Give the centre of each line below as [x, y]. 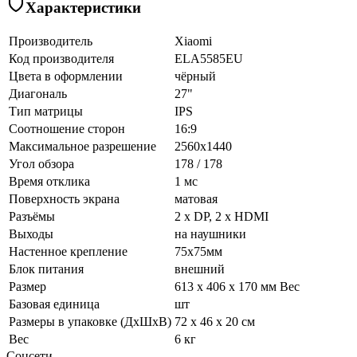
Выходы [31, 233]
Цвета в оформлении [66, 76]
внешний [200, 269]
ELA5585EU [209, 58]
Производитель [51, 41]
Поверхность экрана [64, 198]
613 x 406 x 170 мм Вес [237, 286]
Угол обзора [41, 163]
